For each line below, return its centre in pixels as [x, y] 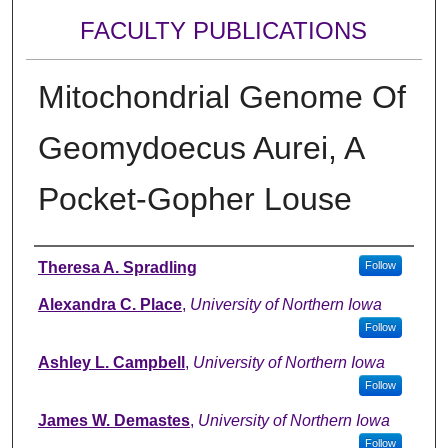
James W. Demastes [113, 420]
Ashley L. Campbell [111, 362]
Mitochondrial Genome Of [221, 96]
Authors [74, 265]
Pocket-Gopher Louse [194, 198]
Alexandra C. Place [109, 304]
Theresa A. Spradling [117, 267]
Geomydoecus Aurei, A [200, 147]
